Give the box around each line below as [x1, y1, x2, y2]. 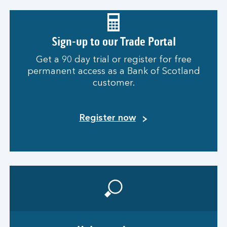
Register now [79, 113, 136, 123]
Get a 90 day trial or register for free [35, 55, 192, 64]
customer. [92, 79, 135, 88]
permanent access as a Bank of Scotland [27, 67, 200, 76]
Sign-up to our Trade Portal [51, 34, 176, 49]
